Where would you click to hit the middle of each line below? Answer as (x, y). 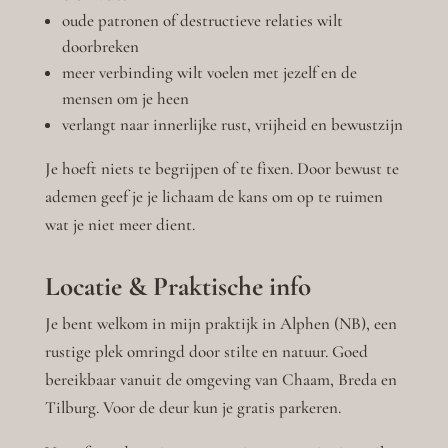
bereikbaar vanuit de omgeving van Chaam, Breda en (220, 380)
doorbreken (100, 47)
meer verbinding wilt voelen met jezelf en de (209, 73)
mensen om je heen (125, 99)
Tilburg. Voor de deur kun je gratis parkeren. (192, 408)
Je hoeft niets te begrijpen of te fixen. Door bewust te (221, 169)
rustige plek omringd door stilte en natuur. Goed (206, 352)
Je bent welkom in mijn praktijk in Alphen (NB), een (220, 324)
